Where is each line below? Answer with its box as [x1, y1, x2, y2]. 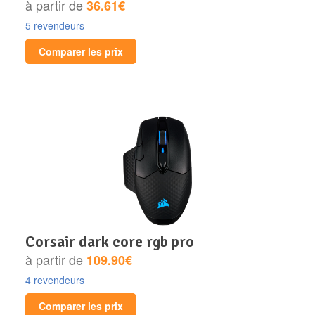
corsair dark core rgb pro [35, 231, 194, 251]
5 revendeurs [25, 18, 84, 32]
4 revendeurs [25, 272, 84, 287]
